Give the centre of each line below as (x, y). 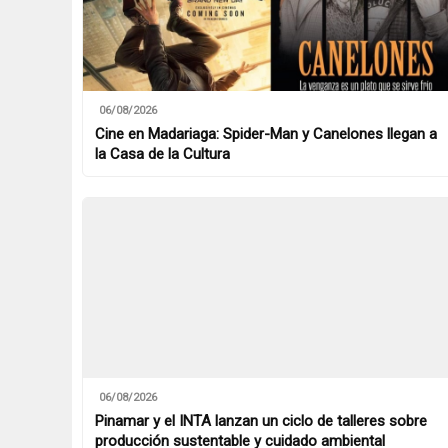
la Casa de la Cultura (162, 153)
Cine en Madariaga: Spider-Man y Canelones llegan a (266, 133)
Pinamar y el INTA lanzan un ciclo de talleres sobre (261, 420)
